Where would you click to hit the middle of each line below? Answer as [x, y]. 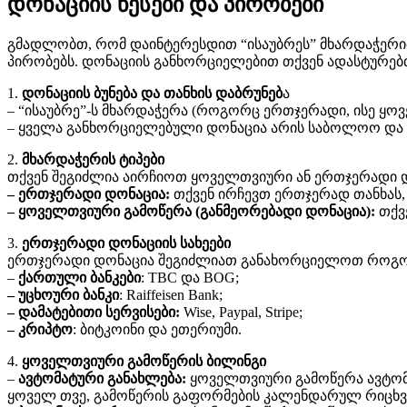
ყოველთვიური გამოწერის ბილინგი [144, 361]
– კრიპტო [40, 329]
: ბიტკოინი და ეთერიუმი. [157, 329]
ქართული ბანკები [79, 277]
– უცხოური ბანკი [63, 294]
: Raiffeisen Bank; [171, 294]
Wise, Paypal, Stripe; [243, 312]
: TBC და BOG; [190, 277]
